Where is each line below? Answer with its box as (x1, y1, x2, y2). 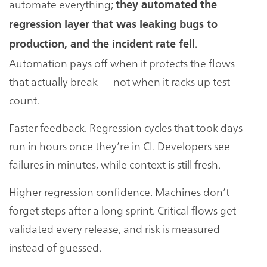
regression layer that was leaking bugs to (9, 18, 218, 32)
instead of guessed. (9, 240, 101, 255)
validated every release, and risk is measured (9, 221, 220, 237)
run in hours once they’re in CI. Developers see (9, 138, 230, 154)
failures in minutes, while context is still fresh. (9, 157, 221, 172)
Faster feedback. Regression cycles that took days (9, 120, 243, 135)
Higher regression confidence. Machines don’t (9, 184, 229, 200)
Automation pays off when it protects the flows (9, 55, 235, 71)
